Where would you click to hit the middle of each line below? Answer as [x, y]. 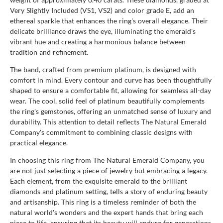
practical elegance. [39, 142]
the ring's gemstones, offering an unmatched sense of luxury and [111, 111]
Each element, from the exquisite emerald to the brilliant [99, 181]
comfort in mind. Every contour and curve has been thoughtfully [111, 80]
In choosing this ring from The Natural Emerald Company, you [107, 160]
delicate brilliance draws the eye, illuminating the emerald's [103, 31]
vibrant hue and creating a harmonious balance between [98, 41]
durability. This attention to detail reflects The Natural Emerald [108, 121]
